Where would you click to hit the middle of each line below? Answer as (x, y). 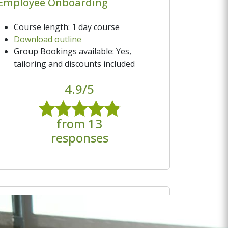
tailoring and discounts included (74, 63)
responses (79, 137)
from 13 (79, 123)
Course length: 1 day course (67, 27)
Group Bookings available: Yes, (73, 51)
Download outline (48, 39)
